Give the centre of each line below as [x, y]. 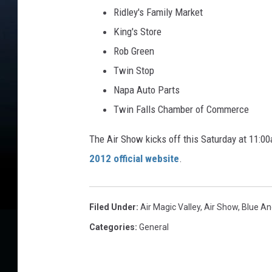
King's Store [138, 32]
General [154, 227]
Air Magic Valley [170, 207]
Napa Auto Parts [147, 90]
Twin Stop [134, 70]
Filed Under [113, 207]
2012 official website [134, 158]
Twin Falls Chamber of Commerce [181, 109]
